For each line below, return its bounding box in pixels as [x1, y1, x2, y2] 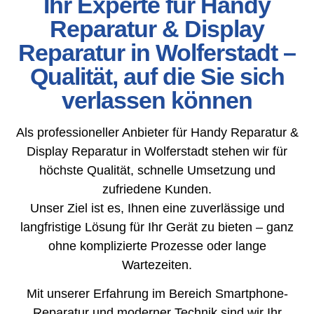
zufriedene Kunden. [102, 182, 212, 196]
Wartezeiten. [122, 257, 192, 272]
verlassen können [62, 86, 252, 114]
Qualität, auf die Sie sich [29, 62, 285, 90]
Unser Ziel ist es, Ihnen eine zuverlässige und [29, 200, 285, 215]
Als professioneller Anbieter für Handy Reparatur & [15, 125, 299, 139]
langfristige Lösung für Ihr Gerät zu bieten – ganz [20, 219, 294, 234]
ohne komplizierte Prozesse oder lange [48, 238, 266, 253]
